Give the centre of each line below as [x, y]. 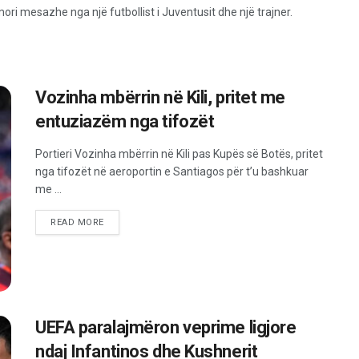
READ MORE [77, 222]
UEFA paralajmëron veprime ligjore [166, 328]
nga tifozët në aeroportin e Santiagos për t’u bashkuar [172, 171]
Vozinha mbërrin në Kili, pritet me [161, 97]
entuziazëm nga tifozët [125, 121]
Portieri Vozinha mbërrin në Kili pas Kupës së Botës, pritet [179, 154]
